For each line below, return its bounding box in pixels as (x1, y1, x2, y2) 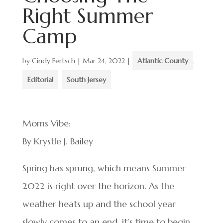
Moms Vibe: (22, 117, 71, 129)
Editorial (27, 75, 53, 84)
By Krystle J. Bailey (22, 135, 93, 147)
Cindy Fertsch (31, 56, 75, 65)
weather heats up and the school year (22, 198, 176, 210)
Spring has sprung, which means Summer (22, 162, 186, 174)
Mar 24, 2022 (82, 56, 125, 65)
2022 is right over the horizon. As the (22, 180, 174, 192)
